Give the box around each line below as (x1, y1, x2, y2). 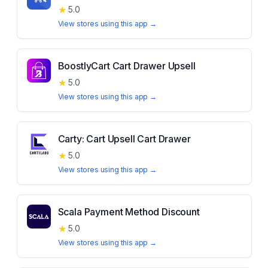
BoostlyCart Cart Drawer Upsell (57, 60, 196, 72)
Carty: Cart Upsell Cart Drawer (57, 133, 191, 145)
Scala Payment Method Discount (57, 206, 200, 218)
